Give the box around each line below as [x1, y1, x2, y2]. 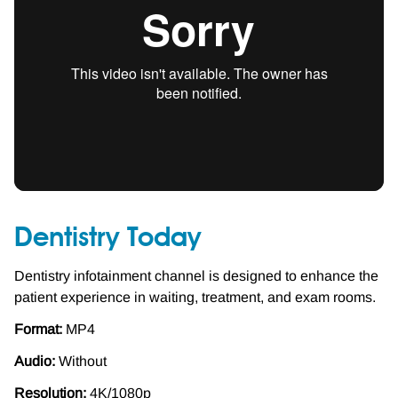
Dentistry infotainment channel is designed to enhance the [14, 267, 378, 283]
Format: [14, 321, 62, 337]
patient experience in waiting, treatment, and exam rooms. [14, 289, 376, 305]
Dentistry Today [14, 225, 201, 252]
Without [59, 353, 107, 369]
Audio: [14, 353, 59, 369]
